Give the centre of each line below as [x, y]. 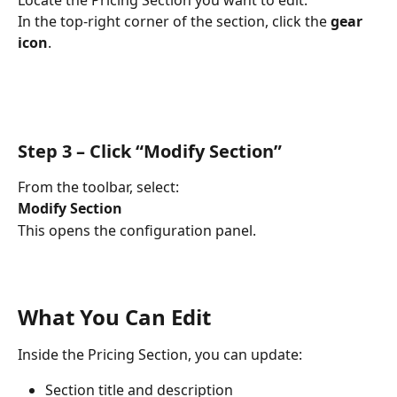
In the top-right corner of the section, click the [174, 22]
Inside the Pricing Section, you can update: [160, 354]
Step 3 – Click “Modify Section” [150, 151]
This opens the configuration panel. [137, 230]
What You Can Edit [114, 316]
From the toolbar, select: [98, 187]
